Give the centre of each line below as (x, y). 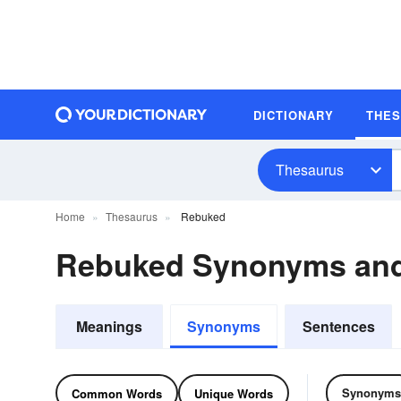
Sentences (338, 326)
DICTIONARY (294, 115)
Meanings (109, 326)
